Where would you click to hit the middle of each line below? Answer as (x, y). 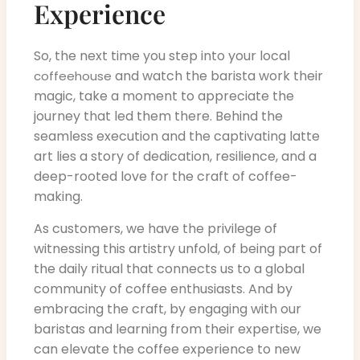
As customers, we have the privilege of (155, 228)
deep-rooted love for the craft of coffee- (166, 177)
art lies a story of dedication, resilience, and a (175, 157)
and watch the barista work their (217, 76)
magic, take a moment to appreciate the (164, 96)
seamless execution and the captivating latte (177, 137)
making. (58, 197)
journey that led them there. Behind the (158, 117)
